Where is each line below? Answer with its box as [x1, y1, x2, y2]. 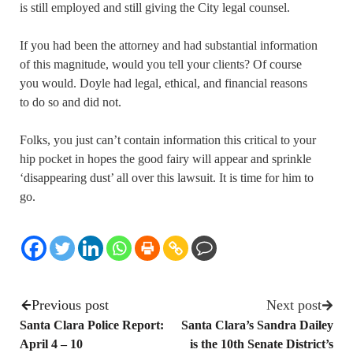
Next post [266, 296, 321, 313]
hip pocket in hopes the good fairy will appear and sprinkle [20, 151, 311, 165]
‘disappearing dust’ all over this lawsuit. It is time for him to [20, 170, 314, 184]
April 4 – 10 [20, 336, 83, 351]
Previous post [32, 296, 109, 313]
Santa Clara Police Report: [20, 318, 164, 332]
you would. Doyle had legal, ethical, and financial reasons [20, 76, 307, 90]
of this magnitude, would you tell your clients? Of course [20, 57, 302, 71]
